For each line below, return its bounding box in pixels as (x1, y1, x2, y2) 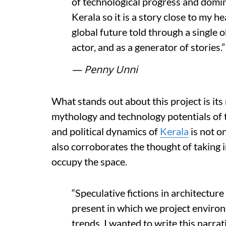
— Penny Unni (72, 63, 138, 76)
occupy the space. (51, 155, 127, 167)
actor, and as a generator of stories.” (72, 41, 225, 53)
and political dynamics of (51, 125, 160, 137)
